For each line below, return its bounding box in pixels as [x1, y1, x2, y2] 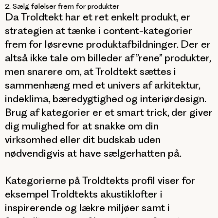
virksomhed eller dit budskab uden [5, 133, 161, 146]
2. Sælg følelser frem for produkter [5, 2, 119, 11]
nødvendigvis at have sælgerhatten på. [5, 147, 182, 160]
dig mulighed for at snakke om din [5, 120, 159, 132]
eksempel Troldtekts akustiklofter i [5, 188, 163, 200]
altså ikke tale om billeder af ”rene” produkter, [5, 52, 211, 64]
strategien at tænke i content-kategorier [5, 24, 192, 37]
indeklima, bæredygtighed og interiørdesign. [5, 92, 206, 105]
